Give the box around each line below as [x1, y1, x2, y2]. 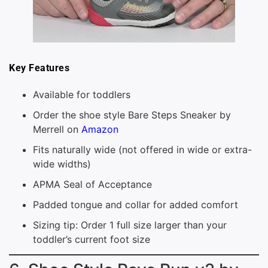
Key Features [9, 62, 69, 74]
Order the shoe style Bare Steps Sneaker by [33, 108, 231, 121]
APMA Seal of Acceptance [33, 178, 152, 190]
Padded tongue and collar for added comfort [33, 198, 238, 211]
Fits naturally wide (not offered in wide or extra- [33, 143, 252, 156]
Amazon [81, 123, 118, 135]
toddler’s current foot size [33, 233, 150, 245]
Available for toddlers [33, 88, 130, 100]
